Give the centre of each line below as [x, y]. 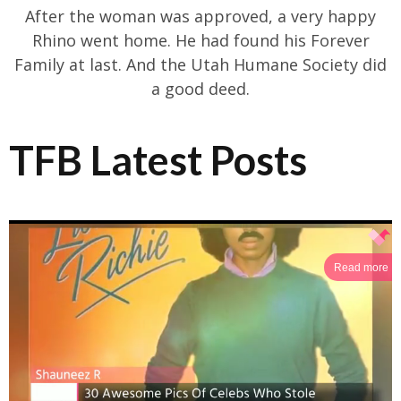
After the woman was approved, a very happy [200, 17]
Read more [361, 267]
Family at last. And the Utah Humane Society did [200, 65]
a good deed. [200, 89]
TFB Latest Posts [158, 161]
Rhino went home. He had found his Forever [200, 41]
